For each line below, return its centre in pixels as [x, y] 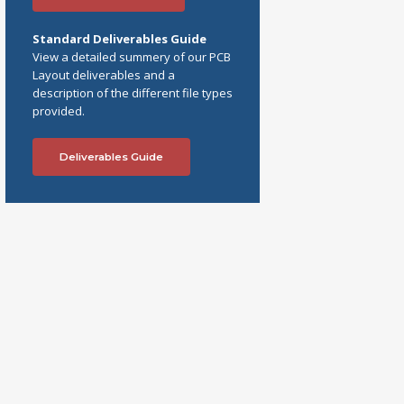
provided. [58, 111]
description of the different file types [132, 93]
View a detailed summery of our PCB [131, 57]
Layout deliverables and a [103, 75]
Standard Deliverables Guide [119, 39]
